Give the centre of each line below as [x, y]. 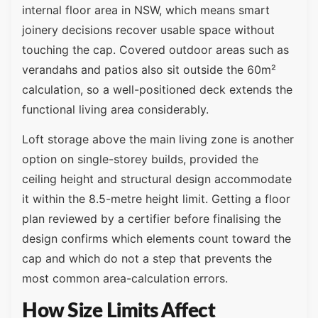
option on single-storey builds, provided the [140, 159]
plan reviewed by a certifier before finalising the [152, 219]
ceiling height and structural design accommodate [157, 179]
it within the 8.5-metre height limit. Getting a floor [156, 199]
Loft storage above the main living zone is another [158, 139]
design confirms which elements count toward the [157, 239]
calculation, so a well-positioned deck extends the [157, 89]
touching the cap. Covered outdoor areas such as [155, 49]
